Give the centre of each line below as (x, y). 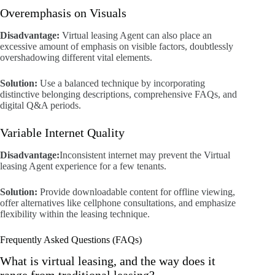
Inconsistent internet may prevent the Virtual (145, 155)
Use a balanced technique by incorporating (122, 83)
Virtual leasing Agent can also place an (136, 35)
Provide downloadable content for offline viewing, (137, 192)
